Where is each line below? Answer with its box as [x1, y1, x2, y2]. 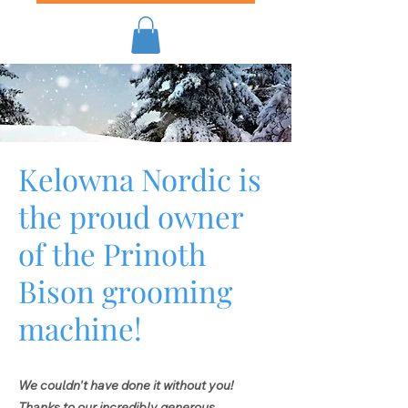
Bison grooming [18, 270, 232, 311]
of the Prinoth [18, 232, 206, 273]
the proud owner [18, 195, 243, 236]
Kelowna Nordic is [18, 158, 261, 199]
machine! [18, 307, 142, 348]
